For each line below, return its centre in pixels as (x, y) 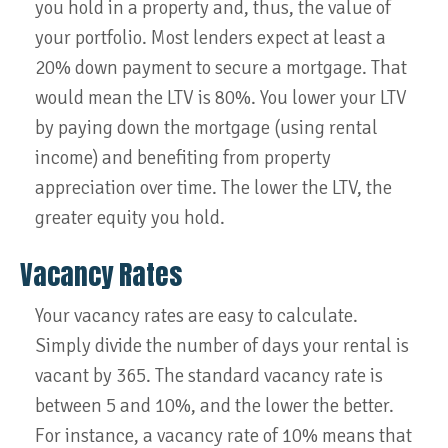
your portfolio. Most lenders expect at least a (210, 38)
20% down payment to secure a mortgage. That (221, 68)
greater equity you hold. (130, 218)
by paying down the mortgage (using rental (206, 128)
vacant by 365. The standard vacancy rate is (209, 376)
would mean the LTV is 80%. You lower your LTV (221, 98)
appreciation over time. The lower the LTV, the (213, 188)
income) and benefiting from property (183, 158)
